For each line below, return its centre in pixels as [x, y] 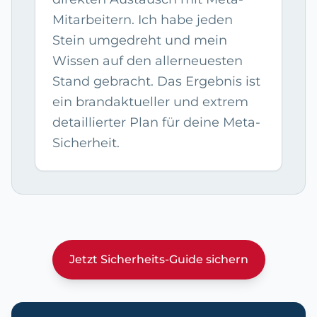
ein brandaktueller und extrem [150, 102]
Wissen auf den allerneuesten [148, 61]
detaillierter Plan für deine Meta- [156, 123]
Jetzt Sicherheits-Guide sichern [158, 260]
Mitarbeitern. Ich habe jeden [143, 20]
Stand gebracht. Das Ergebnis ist [156, 82]
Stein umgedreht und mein [140, 41]
